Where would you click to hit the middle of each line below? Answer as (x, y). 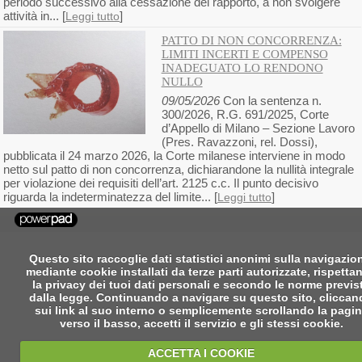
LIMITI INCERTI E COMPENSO (244, 55)
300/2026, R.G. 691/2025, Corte (245, 115)
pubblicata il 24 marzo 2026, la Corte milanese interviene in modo (174, 156)
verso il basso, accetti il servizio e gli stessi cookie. (201, 324)
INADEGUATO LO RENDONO (242, 68)
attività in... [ (34, 16)
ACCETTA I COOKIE (201, 354)
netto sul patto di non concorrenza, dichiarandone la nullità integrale (179, 170)
